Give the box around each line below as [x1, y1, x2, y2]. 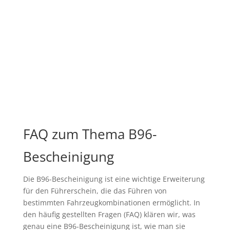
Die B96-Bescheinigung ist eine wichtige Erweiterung [23, 174, 205, 184]
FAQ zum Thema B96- [23, 125, 157, 144]
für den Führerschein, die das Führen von [23, 186, 167, 196]
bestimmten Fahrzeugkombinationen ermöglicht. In [23, 198, 200, 208]
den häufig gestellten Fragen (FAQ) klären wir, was [23, 209, 196, 220]
